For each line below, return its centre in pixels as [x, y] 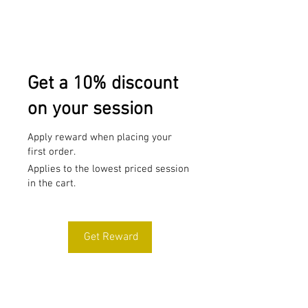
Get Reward [111, 237]
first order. [52, 152]
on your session [90, 109]
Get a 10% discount [103, 84]
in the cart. [52, 184]
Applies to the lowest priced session [108, 169]
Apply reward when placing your [100, 137]
